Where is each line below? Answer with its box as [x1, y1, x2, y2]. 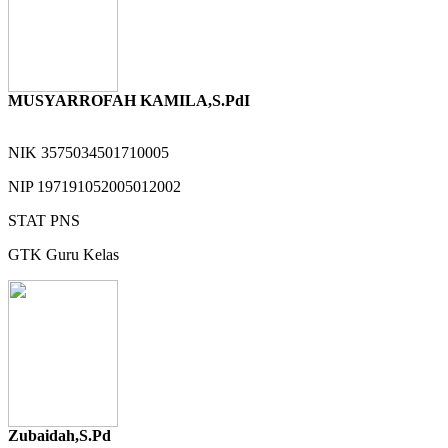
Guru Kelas [46, 245, 119, 263]
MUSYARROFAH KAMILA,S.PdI [8, 91, 250, 109]
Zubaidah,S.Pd [8, 426, 111, 444]
